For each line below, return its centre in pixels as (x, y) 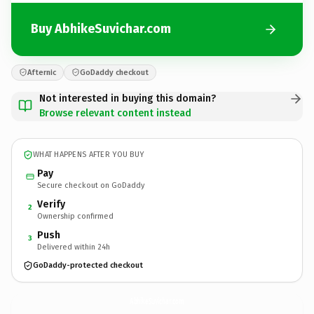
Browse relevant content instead (115, 113)
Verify (51, 204)
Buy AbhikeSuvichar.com (101, 29)
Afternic (42, 72)
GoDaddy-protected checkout (88, 265)
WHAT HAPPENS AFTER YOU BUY (89, 155)
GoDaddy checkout (114, 72)
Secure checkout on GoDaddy (91, 185)
